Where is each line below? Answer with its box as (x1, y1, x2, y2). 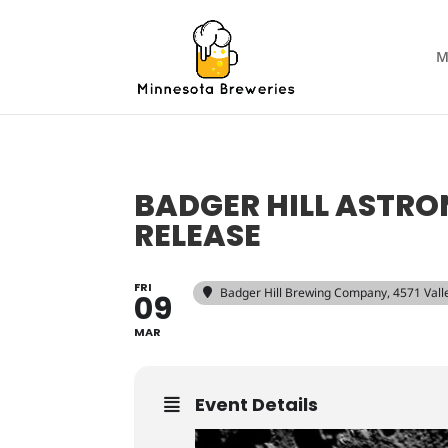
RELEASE (134, 215, 262, 257)
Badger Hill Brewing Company (220, 284, 388, 301)
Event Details (195, 392, 319, 417)
